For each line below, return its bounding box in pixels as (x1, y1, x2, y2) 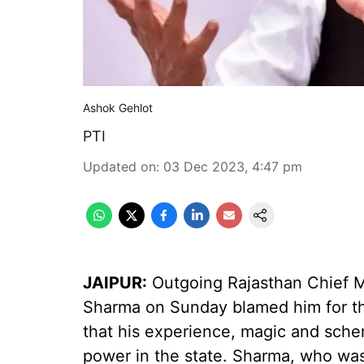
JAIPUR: (83, 273, 147, 292)
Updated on (83, 158, 156, 175)
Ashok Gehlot (83, 101, 153, 115)
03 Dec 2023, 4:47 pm (163, 158, 302, 175)
